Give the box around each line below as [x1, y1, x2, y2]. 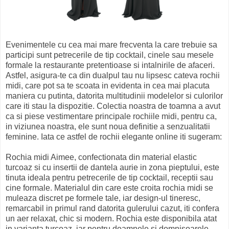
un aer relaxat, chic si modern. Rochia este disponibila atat [6, 214, 217, 223]
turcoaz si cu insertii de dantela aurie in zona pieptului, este [6, 163, 219, 172]
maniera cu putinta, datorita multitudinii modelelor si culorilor [6, 91, 223, 100]
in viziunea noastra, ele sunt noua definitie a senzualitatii [6, 122, 210, 131]
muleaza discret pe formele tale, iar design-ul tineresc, [6, 193, 200, 202]
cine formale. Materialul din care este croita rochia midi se [6, 183, 213, 192]
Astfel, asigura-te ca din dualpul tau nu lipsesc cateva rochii [6, 71, 220, 80]
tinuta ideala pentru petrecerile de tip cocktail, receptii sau [6, 173, 213, 182]
